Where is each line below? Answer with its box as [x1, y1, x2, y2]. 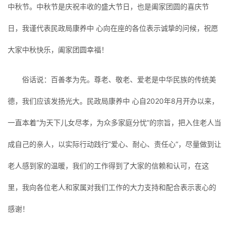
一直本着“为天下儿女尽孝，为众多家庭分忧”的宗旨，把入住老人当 [8, 118, 221, 127]
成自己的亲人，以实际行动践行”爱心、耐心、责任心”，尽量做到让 [8, 140, 221, 149]
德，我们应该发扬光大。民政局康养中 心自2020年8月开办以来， [8, 97, 219, 106]
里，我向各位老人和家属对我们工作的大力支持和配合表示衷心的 [8, 183, 216, 192]
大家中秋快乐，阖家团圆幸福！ [8, 45, 108, 54]
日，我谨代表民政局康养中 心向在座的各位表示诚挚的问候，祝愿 [8, 24, 218, 33]
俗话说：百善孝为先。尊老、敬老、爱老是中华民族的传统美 [22, 75, 216, 84]
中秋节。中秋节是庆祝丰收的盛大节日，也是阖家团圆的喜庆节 [8, 2, 209, 11]
